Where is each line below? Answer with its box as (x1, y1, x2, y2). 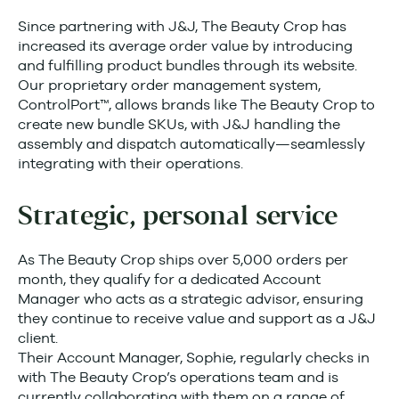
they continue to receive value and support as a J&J (18, 310, 376, 327)
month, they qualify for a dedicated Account (18, 271, 321, 288)
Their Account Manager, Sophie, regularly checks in (18, 349, 370, 366)
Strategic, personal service (18, 199, 343, 234)
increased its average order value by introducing (18, 37, 353, 54)
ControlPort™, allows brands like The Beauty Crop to (18, 96, 375, 113)
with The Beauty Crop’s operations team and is (18, 369, 338, 386)
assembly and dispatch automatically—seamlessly (18, 135, 365, 152)
